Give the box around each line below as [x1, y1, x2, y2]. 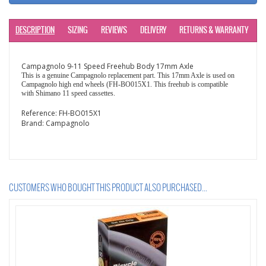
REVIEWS [101, 26, 127, 35]
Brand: [21, 118, 46, 128]
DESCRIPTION [15, 26, 55, 35]
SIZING [68, 26, 88, 35]
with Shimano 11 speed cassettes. [21, 89, 115, 97]
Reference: [21, 108, 59, 118]
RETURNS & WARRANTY [179, 26, 248, 35]
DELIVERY [140, 26, 166, 35]
